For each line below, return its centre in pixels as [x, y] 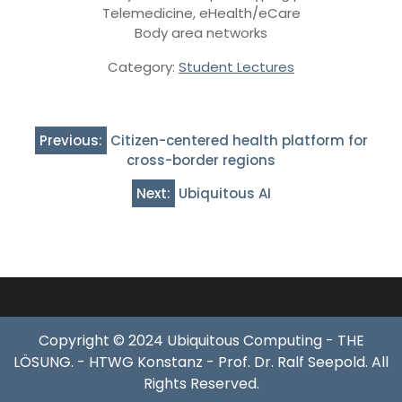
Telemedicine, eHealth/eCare [201, 13]
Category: [143, 67]
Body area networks [201, 33]
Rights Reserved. [201, 384]
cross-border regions [201, 161]
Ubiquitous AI [224, 194]
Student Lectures [236, 67]
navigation [69, 157]
